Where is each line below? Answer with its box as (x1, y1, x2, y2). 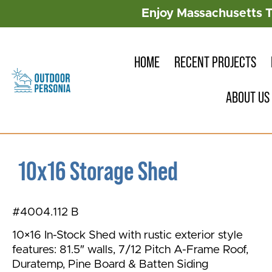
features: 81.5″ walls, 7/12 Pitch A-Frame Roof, (12, 244, 248, 256)
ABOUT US (226, 89, 270, 106)
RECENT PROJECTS (174, 54, 257, 71)
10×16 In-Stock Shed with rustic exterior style (12, 229, 243, 242)
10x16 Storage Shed (18, 156, 178, 186)
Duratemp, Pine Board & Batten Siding (12, 259, 208, 271)
